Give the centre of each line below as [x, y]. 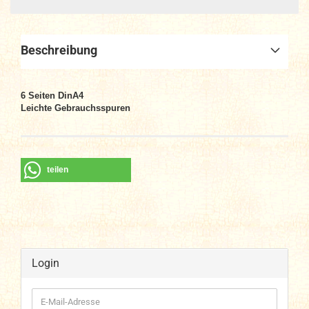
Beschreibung [59, 50]
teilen [58, 170]
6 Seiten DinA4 [52, 96]
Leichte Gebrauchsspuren [76, 108]
